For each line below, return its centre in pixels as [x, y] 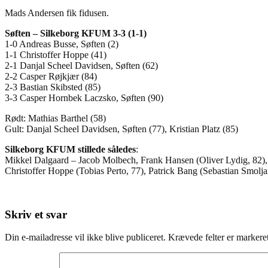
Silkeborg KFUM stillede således [70, 149]
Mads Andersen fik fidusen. [57, 13]
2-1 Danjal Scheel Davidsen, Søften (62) [81, 65]
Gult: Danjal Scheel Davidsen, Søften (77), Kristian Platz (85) [121, 129]
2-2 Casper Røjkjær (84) [51, 76]
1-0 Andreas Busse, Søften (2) [62, 44]
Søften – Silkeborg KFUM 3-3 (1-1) [76, 33]
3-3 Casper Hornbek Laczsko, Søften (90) [84, 98]
